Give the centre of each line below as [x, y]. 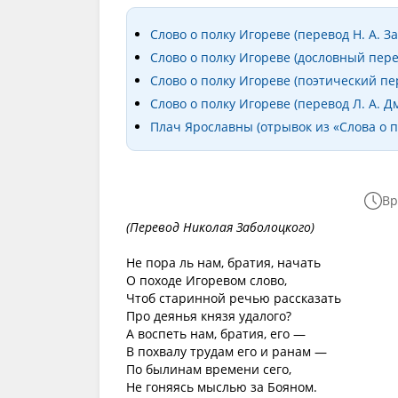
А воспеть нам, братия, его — [216, 334]
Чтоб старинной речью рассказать [234, 298]
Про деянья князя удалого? [209, 316]
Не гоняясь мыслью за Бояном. [222, 387]
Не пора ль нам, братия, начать [223, 263]
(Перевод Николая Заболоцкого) [220, 227]
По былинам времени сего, [209, 369]
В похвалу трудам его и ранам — [227, 351]
